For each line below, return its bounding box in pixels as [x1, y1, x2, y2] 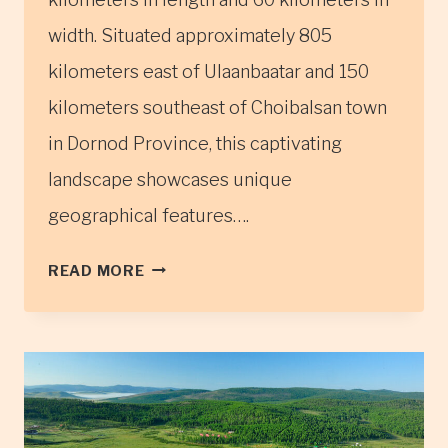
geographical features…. [48, 204, 249, 226]
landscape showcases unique [48, 168, 292, 190]
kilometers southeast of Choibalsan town [48, 96, 387, 118]
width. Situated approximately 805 [48, 24, 332, 46]
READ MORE [48, 261, 145, 280]
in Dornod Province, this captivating [48, 132, 342, 154]
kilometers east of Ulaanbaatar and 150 [48, 60, 369, 82]
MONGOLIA [143, 367, 233, 386]
